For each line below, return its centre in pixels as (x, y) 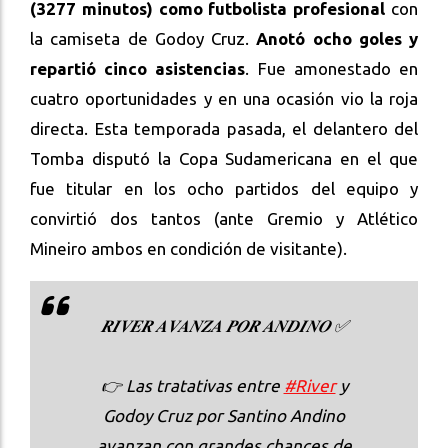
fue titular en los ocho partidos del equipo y (224, 189)
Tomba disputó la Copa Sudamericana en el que (224, 159)
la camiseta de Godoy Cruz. (143, 39)
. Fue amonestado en (332, 69)
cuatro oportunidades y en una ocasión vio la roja (224, 99)
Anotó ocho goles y (337, 39)
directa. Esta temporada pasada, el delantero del (224, 129)
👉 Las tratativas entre (192, 386)
